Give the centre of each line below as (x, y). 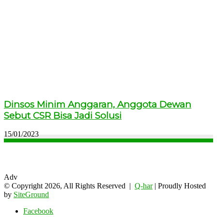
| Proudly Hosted (179, 186)
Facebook (38, 211)
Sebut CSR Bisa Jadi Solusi (63, 115)
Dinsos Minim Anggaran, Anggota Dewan (98, 104)
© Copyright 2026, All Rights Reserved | (69, 186)
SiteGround (31, 195)
